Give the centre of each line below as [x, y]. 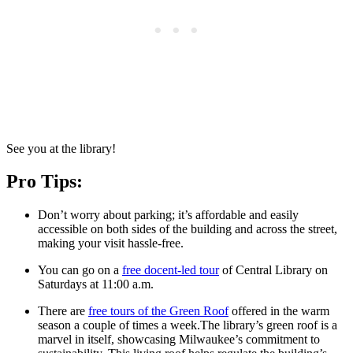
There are [63, 311]
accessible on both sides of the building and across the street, [188, 229]
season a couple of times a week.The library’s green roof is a [188, 325]
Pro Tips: [45, 182]
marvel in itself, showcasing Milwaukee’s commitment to [179, 340]
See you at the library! [61, 148]
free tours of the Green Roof [158, 311]
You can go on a [80, 270]
